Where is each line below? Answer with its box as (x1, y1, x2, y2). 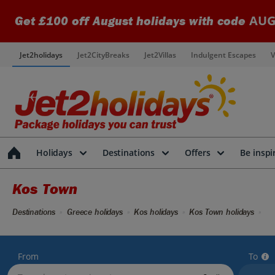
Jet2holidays (20, 49, 63, 60)
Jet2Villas (144, 49, 176, 60)
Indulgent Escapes (191, 49, 256, 60)
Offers (185, 147, 211, 158)
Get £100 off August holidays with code (15, 14, 249, 28)
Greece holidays (66, 207, 123, 217)
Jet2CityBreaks (77, 49, 130, 60)
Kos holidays (134, 207, 178, 217)
